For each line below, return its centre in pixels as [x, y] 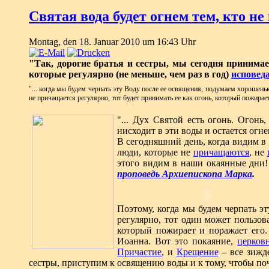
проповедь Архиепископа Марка [185, 174]
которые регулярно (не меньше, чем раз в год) [130, 74]
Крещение [197, 252]
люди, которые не [155, 152]
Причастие [139, 252]
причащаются [221, 152]
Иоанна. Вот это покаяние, [177, 241]
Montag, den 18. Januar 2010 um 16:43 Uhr [112, 41]
